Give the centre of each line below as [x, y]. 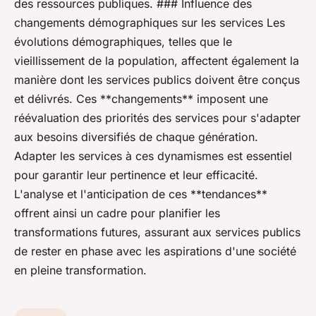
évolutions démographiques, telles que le [123, 42]
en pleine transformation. [80, 271]
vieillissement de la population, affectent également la [157, 61]
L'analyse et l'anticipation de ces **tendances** [141, 194]
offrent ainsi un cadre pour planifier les [117, 213]
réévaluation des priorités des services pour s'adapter [157, 118]
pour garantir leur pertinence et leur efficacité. [136, 175]
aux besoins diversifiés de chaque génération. [136, 137]
